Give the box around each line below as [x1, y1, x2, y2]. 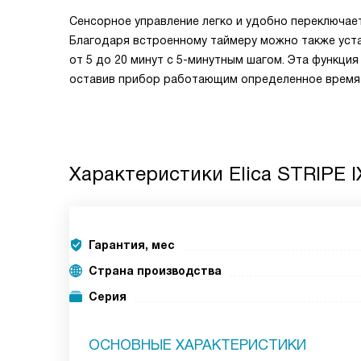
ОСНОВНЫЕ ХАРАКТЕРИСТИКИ [89, 337, 306, 353]
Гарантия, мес [89, 239, 175, 251]
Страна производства [89, 264, 222, 277]
